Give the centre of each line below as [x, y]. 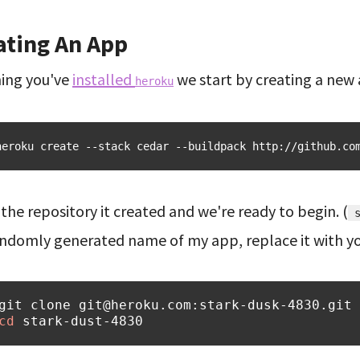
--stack [108, 146]
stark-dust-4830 [83, 321]
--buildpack [211, 146]
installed [104, 79]
